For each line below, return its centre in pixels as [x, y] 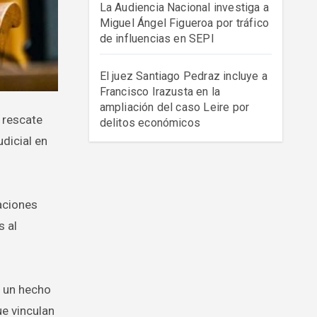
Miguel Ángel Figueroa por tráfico [184, 23]
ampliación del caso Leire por [174, 107]
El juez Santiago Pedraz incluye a [184, 76]
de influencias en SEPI [157, 39]
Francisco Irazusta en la [160, 92]
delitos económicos [150, 123]
